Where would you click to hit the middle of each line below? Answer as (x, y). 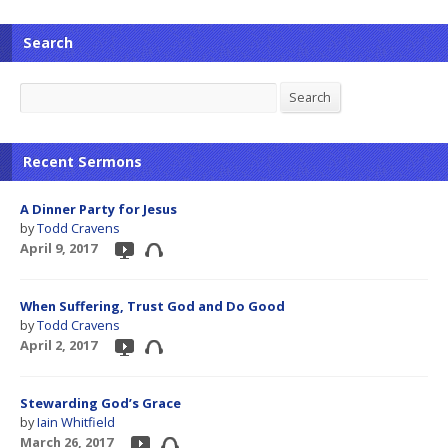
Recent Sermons (82, 162)
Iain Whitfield (76, 422)
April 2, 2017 (58, 345)
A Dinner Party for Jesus (98, 209)
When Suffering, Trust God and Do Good (152, 306)
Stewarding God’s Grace (100, 403)
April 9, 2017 (58, 248)
